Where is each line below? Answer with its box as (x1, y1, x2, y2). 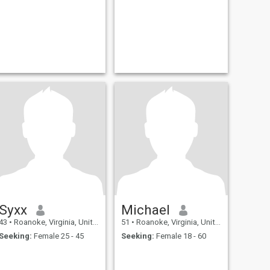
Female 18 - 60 (154, 231, 206, 240)
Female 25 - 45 (31, 231, 84, 240)
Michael (121, 202, 170, 218)
